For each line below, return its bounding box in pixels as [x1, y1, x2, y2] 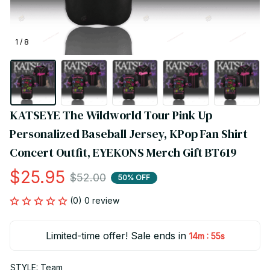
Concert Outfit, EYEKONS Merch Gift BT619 [10, 144, 237, 162]
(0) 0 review [70, 195, 119, 206]
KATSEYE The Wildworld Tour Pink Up [10, 107, 212, 124]
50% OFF [118, 172, 150, 182]
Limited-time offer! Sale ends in [45, 230, 186, 242]
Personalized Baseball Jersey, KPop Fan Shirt [10, 125, 248, 143]
